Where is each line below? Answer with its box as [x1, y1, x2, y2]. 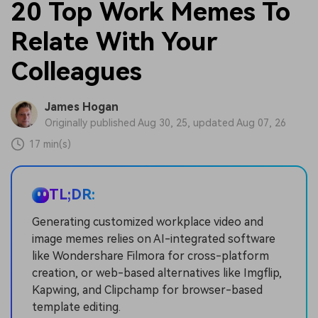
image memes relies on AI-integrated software [32, 231, 275, 246]
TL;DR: [49, 185, 95, 203]
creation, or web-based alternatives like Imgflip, [32, 265, 282, 280]
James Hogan [44, 100, 119, 114]
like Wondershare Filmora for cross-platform [32, 248, 269, 263]
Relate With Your [11, 27, 217, 57]
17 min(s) [29, 138, 72, 150]
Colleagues [11, 57, 142, 87]
